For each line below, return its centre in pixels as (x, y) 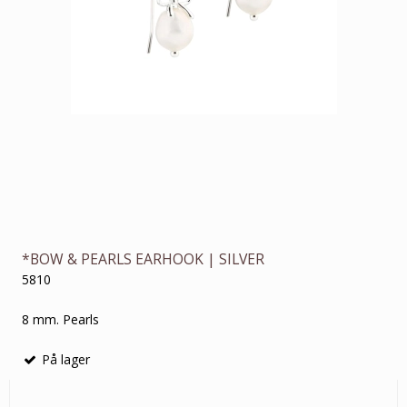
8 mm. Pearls (60, 320)
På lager (64, 360)
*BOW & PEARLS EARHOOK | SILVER (143, 259)
